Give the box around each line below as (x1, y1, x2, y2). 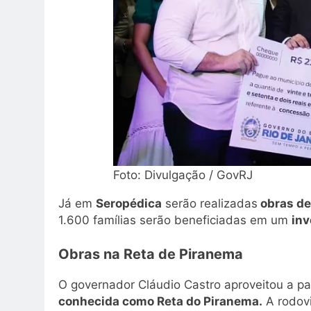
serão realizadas (162, 196, 258, 210)
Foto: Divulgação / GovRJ (112, 167, 253, 182)
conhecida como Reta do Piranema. (58, 294, 262, 308)
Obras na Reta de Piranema (58, 246, 243, 263)
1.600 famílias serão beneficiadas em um (58, 212, 292, 227)
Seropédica (96, 196, 162, 210)
